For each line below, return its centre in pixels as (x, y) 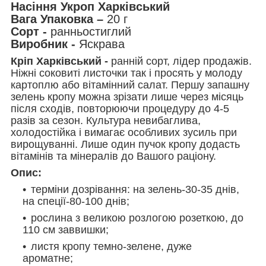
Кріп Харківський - (61, 61)
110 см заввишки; (66, 229)
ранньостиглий (91, 31)
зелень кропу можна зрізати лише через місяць (127, 96)
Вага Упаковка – (59, 19)
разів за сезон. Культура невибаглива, (106, 120)
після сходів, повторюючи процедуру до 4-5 (120, 108)
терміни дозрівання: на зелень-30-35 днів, (135, 189)
